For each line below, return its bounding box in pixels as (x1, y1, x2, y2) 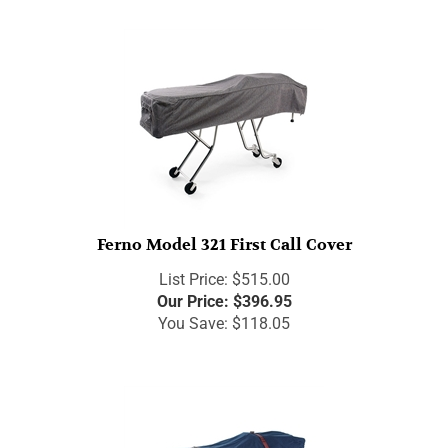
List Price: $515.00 (158, 260, 290, 280)
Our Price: (156, 282, 229, 302)
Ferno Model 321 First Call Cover (96, 225, 352, 246)
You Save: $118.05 (158, 304, 290, 324)
